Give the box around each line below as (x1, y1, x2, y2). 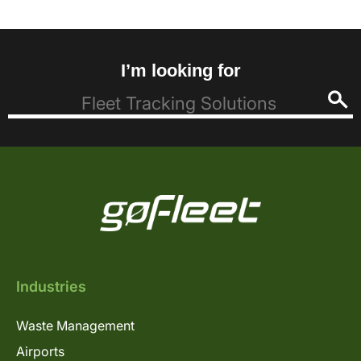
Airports (16, 342, 64, 359)
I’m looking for (120, 60, 241, 81)
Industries (16, 277, 86, 295)
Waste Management (16, 317, 135, 334)
